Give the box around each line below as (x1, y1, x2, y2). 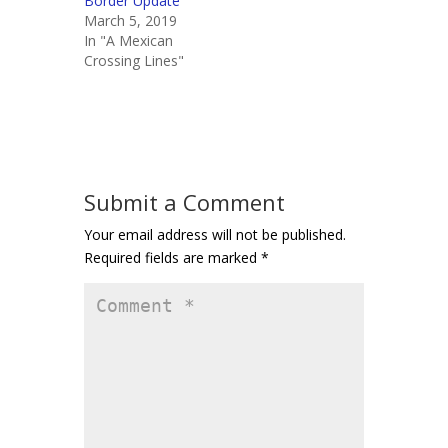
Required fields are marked (84, 248, 261, 268)
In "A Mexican (84, 31, 173, 51)
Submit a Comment (84, 187, 285, 218)
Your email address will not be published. (84, 225, 346, 245)
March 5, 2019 (84, 11, 177, 31)
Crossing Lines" (84, 51, 184, 71)
